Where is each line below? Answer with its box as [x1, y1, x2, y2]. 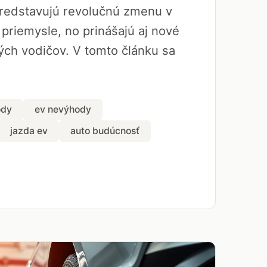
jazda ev [10, 125, 48, 136]
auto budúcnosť [70, 125, 139, 136]
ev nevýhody [35, 104, 91, 115]
